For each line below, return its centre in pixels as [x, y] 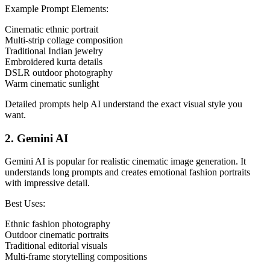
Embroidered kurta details [54, 61]
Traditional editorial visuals [56, 246]
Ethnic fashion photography [58, 224]
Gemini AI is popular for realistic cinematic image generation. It [125, 162]
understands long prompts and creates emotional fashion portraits [127, 172]
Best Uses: [25, 204]
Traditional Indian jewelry [54, 51]
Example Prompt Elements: [57, 8]
